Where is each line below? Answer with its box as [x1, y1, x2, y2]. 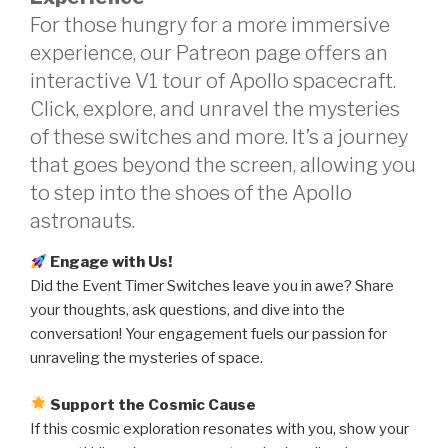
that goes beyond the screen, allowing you [30, 153, 416, 177]
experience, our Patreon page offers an [30, 41, 388, 65]
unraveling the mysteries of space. [30, 349, 263, 367]
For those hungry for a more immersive [30, 13, 390, 37]
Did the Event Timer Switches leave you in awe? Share [30, 277, 394, 295]
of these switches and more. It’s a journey [30, 125, 408, 149]
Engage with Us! [50, 253, 173, 271]
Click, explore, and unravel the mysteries [30, 97, 400, 121]
